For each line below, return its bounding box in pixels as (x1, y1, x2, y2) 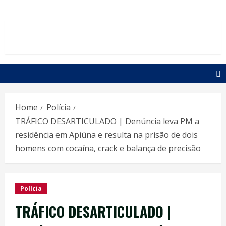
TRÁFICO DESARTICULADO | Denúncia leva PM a (15, 116, 199, 127)
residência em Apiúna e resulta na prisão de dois (15, 129, 198, 140)
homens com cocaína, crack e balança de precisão (15, 143, 201, 154)
